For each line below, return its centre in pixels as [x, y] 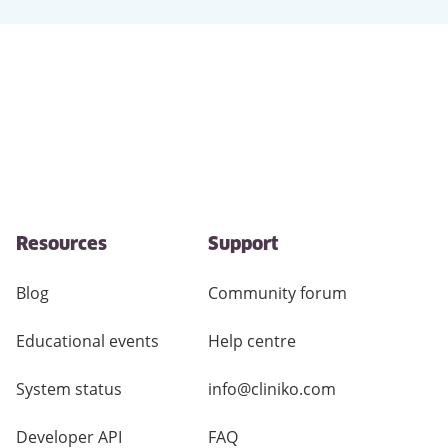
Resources [61, 245]
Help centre [252, 341]
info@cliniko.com [272, 389]
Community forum [277, 293]
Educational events [87, 341]
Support [243, 245]
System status [69, 389]
